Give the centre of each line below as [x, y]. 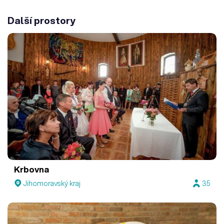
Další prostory [41, 20]
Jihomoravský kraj [52, 183]
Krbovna [32, 169]
